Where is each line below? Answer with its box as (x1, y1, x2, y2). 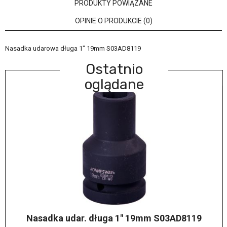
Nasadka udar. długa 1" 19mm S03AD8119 (26, 212, 202, 223)
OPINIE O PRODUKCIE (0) (74, 16, 153, 25)
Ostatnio (85, 60, 143, 78)
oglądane (84, 75, 144, 93)
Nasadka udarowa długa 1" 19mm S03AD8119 (5, 44, 141, 52)
